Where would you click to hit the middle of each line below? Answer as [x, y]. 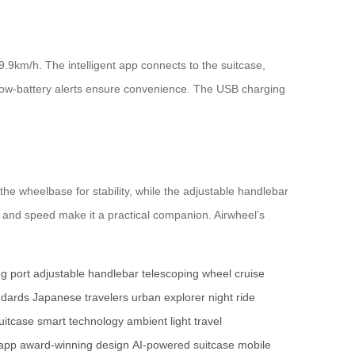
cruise [250, 273]
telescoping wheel [187, 273]
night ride [232, 297]
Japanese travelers [80, 297]
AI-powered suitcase [183, 344]
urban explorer [168, 297]
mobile [254, 344]
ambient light [159, 321]
